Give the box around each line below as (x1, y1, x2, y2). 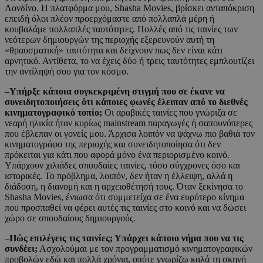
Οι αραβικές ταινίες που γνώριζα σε (102, 107, 237, 118)
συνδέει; (5, 244, 38, 254)
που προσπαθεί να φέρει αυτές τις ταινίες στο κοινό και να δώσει (5, 203, 246, 213)
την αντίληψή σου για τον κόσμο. (5, 66, 129, 77)
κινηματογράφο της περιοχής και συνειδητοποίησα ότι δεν (5, 139, 221, 150)
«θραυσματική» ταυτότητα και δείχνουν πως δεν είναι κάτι (5, 45, 222, 56)
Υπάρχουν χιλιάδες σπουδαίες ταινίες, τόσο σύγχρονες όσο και (5, 160, 240, 171)
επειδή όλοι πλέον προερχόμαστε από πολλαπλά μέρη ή (5, 14, 214, 24)
